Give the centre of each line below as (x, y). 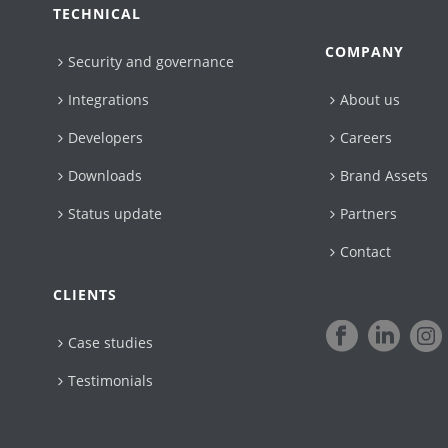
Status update (115, 213)
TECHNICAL (97, 13)
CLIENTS (85, 294)
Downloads (105, 175)
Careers (366, 137)
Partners (369, 213)
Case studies (111, 342)
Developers (106, 137)
